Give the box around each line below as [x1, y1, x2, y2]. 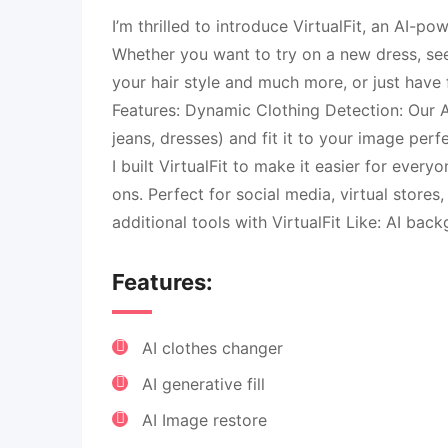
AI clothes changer [142, 338, 283, 358]
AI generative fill [142, 374, 265, 394]
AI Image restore [142, 410, 267, 430]
